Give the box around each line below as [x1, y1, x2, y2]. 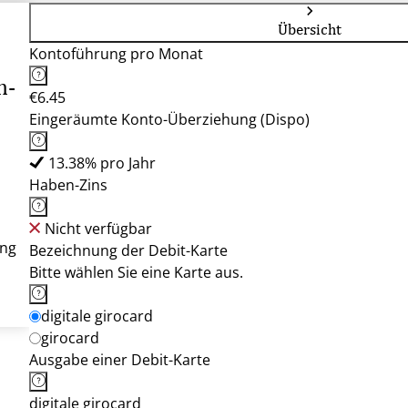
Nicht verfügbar [45, 219, 152, 239]
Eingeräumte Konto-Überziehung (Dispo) [29, 109, 310, 129]
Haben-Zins [29, 175, 107, 195]
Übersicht [278, 20, 342, 38]
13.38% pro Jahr [48, 153, 156, 173]
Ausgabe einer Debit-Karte [29, 350, 210, 370]
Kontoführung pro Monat [29, 44, 203, 64]
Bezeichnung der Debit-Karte [29, 240, 228, 260]
